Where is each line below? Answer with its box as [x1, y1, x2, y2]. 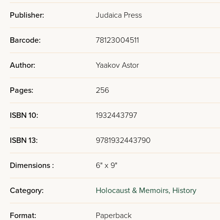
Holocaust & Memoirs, [96, 186, 172, 195]
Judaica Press [96, 10, 142, 20]
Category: [10, 186, 44, 195]
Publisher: [10, 10, 44, 20]
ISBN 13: [10, 136, 38, 145]
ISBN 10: [10, 110, 38, 120]
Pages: [10, 85, 33, 95]
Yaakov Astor [96, 60, 139, 70]
